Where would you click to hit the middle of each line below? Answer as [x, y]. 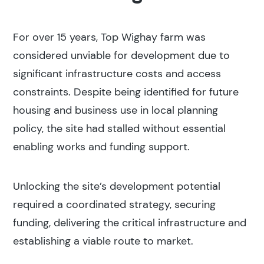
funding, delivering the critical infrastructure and [130, 223]
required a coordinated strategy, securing [115, 205]
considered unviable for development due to [122, 56]
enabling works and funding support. [102, 147]
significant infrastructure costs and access [117, 74]
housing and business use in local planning [116, 110]
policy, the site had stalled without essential [120, 129]
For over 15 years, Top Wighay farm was [110, 37]
